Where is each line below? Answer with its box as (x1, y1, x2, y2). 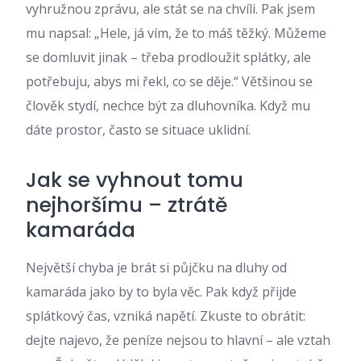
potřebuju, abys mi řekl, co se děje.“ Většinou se (26, 73, 313, 90)
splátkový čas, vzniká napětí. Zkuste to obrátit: (26, 307, 305, 325)
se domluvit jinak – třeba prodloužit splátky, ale (26, 48, 311, 66)
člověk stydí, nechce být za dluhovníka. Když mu (26, 97, 310, 114)
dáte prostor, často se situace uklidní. (26, 121, 251, 139)
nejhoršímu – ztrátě (26, 191, 227, 219)
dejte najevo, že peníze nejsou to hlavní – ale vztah (26, 331, 330, 349)
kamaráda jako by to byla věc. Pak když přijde (26, 283, 297, 301)
